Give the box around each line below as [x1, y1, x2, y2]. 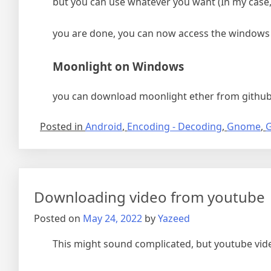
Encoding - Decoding [127, 119, 222, 133]
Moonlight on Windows [53, 58, 184, 74]
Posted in [40, 119, 85, 133]
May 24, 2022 [83, 211, 142, 225]
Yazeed [158, 211, 190, 225]
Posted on [34, 211, 83, 225]
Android [85, 119, 122, 133]
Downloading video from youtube [34, 186, 265, 207]
